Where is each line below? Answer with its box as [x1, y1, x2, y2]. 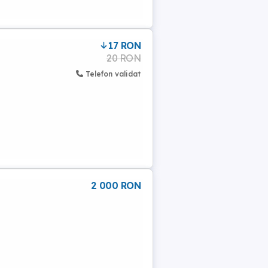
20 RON [106, 52, 141, 64]
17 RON [108, 39, 141, 51]
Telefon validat [86, 69, 141, 78]
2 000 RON [90, 179, 141, 191]
